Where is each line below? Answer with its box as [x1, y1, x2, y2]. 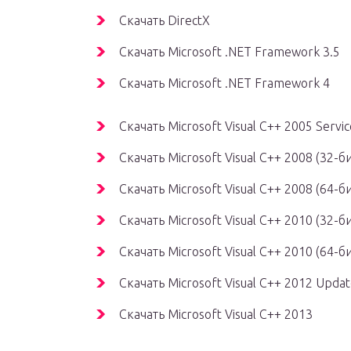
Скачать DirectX [119, 13, 210, 28]
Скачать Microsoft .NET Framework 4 [119, 76, 330, 91]
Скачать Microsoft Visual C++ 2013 [119, 307, 313, 322]
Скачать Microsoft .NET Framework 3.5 [119, 45, 340, 60]
